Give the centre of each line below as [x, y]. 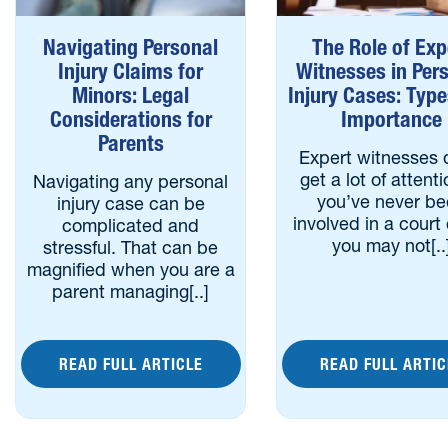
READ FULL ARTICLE [130, 364]
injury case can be [130, 203]
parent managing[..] [131, 291]
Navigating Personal [131, 47]
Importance [392, 119]
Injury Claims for [131, 71]
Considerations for [130, 119]
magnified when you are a [130, 269]
